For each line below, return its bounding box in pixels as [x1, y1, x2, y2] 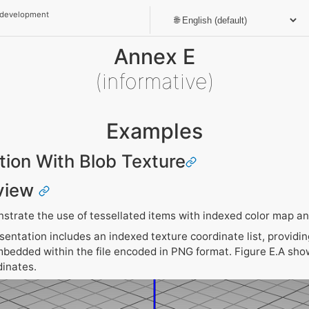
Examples [106, 117, 203, 143]
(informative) [94, 68, 215, 94]
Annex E [114, 43, 195, 69]
